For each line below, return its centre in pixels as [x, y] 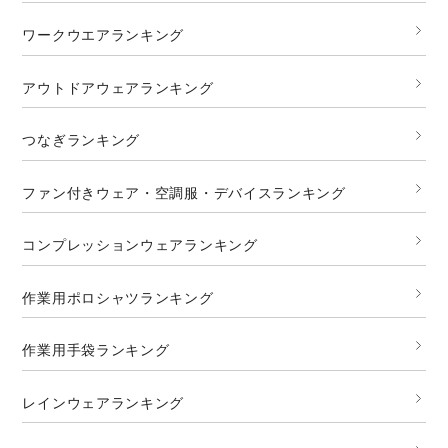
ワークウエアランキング [103, 35]
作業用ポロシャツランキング [118, 297]
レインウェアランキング [103, 402]
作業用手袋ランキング [96, 350]
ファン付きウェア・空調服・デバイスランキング [184, 192]
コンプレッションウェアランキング [140, 245]
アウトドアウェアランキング [118, 87]
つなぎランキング [81, 140]
